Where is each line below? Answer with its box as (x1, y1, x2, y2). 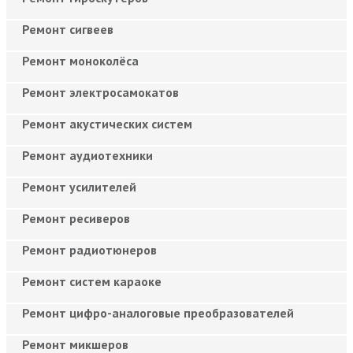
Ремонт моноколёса (22, 52, 139, 69)
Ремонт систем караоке (22, 273, 162, 289)
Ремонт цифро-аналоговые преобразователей (22, 304, 294, 321)
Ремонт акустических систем (22, 115, 192, 132)
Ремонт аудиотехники (22, 147, 153, 163)
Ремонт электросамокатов (22, 84, 179, 100)
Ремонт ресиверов (22, 210, 130, 226)
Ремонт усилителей (22, 178, 136, 195)
